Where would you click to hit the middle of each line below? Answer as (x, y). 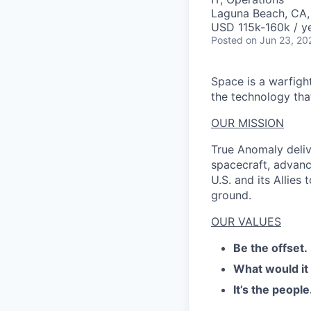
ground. (231, 195)
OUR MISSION (247, 123)
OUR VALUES (246, 221)
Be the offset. (270, 248)
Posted (227, 40)
